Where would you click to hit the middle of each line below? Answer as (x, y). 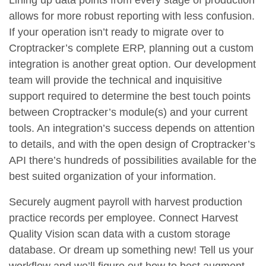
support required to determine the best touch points (130, 96)
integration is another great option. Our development (132, 64)
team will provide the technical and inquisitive (115, 80)
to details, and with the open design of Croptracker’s (132, 145)
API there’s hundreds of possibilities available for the (133, 161)
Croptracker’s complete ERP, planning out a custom (131, 48)
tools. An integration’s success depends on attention (132, 129)
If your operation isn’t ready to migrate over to (116, 32)
